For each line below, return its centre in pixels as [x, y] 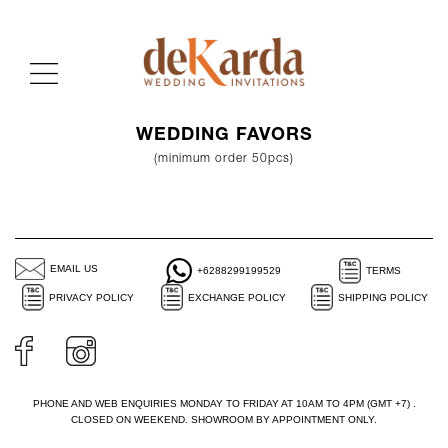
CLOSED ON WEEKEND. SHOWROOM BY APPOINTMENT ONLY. [224, 419]
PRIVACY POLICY [91, 297]
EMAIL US [74, 269]
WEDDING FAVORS [224, 135]
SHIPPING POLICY [383, 297]
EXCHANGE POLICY [237, 297]
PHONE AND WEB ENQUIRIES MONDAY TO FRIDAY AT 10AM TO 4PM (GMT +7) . [224, 403]
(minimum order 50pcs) [224, 158]
